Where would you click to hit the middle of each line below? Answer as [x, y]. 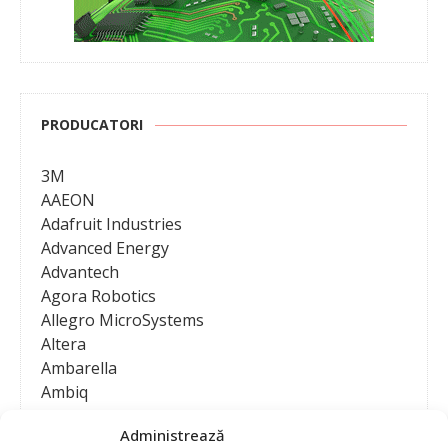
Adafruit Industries [111, 224]
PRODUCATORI [92, 125]
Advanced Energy [105, 248]
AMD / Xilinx [86, 416]
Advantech [80, 272]
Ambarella [79, 368]
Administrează [172, 435]
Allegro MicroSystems [122, 320]
